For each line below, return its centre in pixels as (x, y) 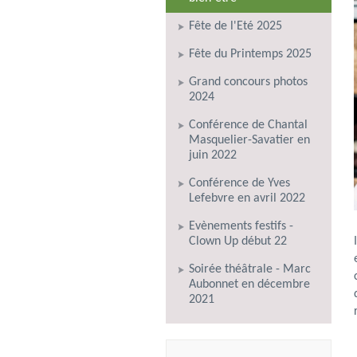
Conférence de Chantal (248, 125)
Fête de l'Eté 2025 (235, 26)
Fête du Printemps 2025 (250, 54)
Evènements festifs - (241, 226)
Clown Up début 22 (238, 241)
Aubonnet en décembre (249, 284)
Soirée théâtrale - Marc (250, 269)
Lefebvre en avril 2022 (247, 198)
